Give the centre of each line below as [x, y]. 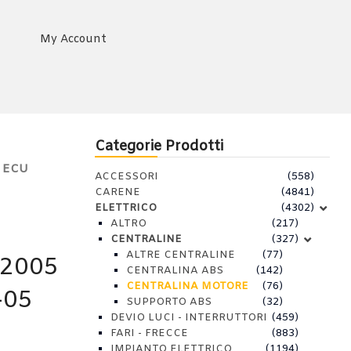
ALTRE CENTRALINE [181, 255]
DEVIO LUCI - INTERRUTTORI [189, 318]
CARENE [118, 192]
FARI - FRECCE [149, 333]
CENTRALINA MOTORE [187, 286]
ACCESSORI [127, 177]
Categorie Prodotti [159, 147]
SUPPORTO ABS [169, 302]
